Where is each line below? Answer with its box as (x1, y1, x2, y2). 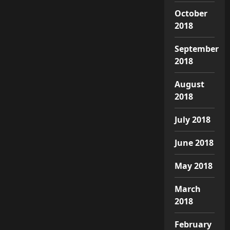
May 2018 (174, 160, 213, 171)
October (174, 7, 208, 19)
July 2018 (174, 113, 211, 125)
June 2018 (174, 137, 214, 148)
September (174, 43, 219, 54)
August (174, 78, 205, 90)
